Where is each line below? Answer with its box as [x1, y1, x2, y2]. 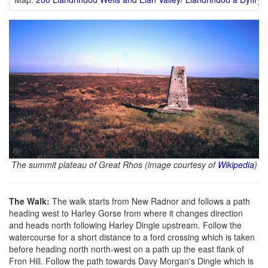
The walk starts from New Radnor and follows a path [52, 195, 250, 208]
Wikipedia [217, 159, 254, 171]
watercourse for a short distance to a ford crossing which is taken [9, 231, 255, 243]
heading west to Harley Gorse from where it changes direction [9, 207, 243, 220]
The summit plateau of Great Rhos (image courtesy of [11, 159, 218, 171]
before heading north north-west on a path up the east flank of [9, 243, 244, 255]
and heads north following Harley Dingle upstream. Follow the [9, 219, 242, 232]
